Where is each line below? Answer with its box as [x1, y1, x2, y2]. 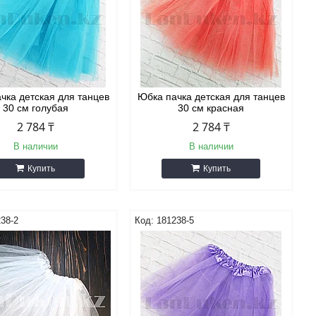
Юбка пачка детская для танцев [137, 91, 285, 102]
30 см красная [178, 102, 245, 114]
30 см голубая [2, 102, 68, 114]
